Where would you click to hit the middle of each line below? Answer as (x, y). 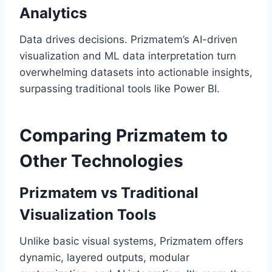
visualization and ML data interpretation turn (128, 56)
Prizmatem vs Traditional (109, 193)
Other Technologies (101, 161)
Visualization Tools (88, 215)
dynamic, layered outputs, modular (104, 258)
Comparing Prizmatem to (124, 136)
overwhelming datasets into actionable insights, (136, 73)
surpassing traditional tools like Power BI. (120, 89)
